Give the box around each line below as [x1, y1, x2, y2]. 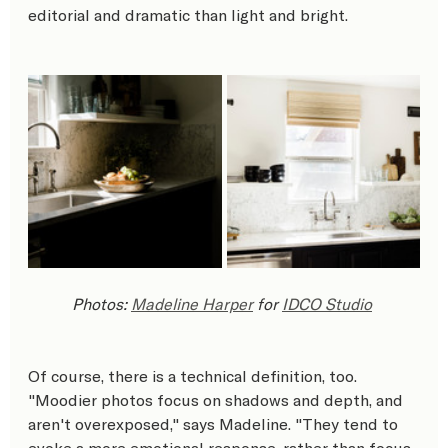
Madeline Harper [131, 293, 253, 313]
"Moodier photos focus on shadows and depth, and [28, 389, 407, 409]
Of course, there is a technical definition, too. [28, 365, 361, 385]
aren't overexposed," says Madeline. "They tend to [28, 413, 402, 433]
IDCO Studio [282, 293, 372, 313]
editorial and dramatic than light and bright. [28, 4, 348, 24]
